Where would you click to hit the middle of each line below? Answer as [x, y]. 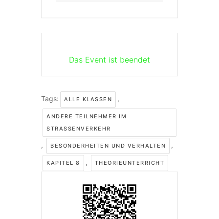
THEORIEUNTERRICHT [129, 163]
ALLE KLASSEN [88, 99]
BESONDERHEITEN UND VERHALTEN [108, 146]
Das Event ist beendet [109, 60]
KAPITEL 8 [63, 163]
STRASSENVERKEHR [77, 129]
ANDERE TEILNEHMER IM [87, 116]
